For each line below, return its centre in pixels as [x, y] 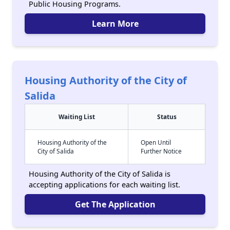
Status [167, 117]
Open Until [156, 142]
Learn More [115, 24]
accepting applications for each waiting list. [104, 185]
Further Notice [161, 151]
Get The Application [115, 204]
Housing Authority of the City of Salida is [100, 174]
